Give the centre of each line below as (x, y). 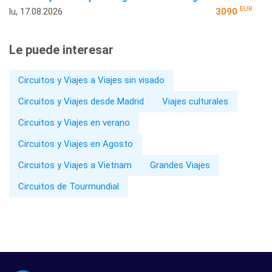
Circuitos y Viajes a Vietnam (75, 165)
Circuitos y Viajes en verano (74, 122)
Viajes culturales (195, 101)
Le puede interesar (61, 49)
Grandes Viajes (180, 165)
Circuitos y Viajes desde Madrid (81, 101)
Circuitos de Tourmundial (69, 186)
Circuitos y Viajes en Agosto (76, 144)
